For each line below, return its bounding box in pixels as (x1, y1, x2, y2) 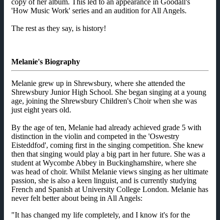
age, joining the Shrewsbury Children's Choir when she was (11, 97, 197, 106)
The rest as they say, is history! (11, 24, 106, 33)
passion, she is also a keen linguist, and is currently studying (11, 176, 196, 185)
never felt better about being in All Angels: (11, 194, 146, 203)
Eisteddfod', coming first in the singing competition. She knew (11, 141, 204, 150)
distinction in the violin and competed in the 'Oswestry (11, 132, 179, 141)
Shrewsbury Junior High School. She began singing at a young (11, 88, 206, 97)
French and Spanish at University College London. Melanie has (11, 185, 208, 194)
